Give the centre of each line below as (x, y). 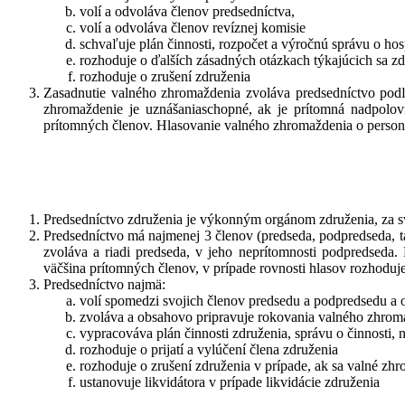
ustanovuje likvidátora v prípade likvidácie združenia (230, 381)
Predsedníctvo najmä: (104, 284)
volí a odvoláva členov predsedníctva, (187, 11)
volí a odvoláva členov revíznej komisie (193, 27)
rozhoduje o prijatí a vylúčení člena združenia (209, 349)
